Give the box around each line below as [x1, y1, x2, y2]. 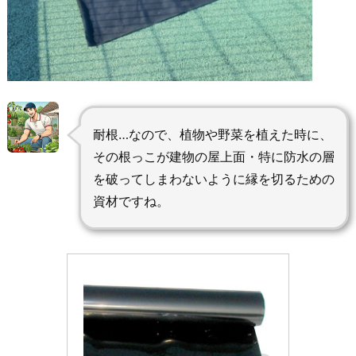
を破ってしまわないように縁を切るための [92, 170, 335, 187]
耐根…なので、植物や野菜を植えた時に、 [92, 126, 332, 142]
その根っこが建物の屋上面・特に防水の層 [92, 148, 335, 164]
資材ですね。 [92, 192, 169, 209]
